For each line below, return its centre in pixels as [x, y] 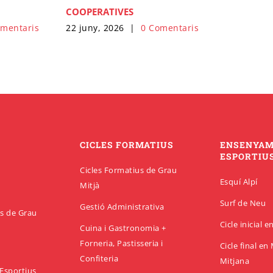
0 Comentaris [170, 27]
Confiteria [99, 259]
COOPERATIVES [100, 11]
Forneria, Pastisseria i [122, 243]
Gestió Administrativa [122, 207]
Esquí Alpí [239, 182]
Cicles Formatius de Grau [129, 170]
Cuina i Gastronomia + [123, 228]
